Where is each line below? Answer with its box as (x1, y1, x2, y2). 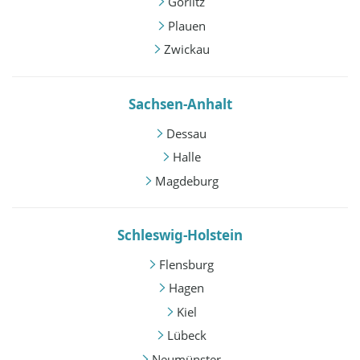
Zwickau (163, 41, 210, 58)
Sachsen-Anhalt (128, 94, 232, 113)
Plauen (167, 17, 206, 34)
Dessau (166, 125, 207, 141)
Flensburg (159, 256, 214, 272)
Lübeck (166, 327, 207, 344)
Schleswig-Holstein (117, 225, 243, 244)
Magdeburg (154, 172, 219, 189)
